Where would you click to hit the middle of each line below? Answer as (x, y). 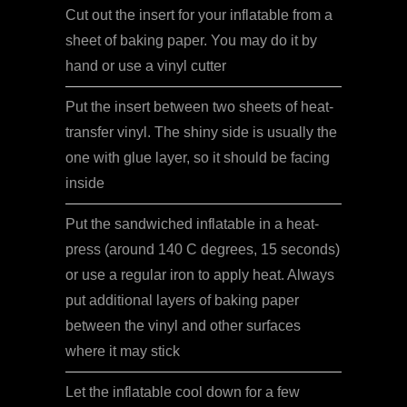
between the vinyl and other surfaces (183, 326)
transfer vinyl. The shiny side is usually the (201, 133)
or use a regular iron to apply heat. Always (200, 275)
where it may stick (123, 352)
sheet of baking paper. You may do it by (191, 41)
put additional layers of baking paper (182, 301)
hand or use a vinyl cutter (146, 66)
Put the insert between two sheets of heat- (199, 107)
